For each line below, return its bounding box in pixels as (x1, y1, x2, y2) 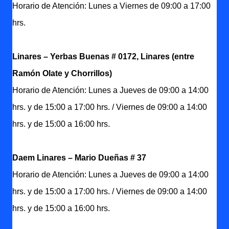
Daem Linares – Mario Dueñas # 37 (12, 153, 146, 162)
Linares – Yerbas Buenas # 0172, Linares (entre (12, 52, 194, 61)
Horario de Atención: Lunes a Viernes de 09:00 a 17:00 (12, 2, 211, 10)
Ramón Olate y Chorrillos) (12, 69, 116, 78)
